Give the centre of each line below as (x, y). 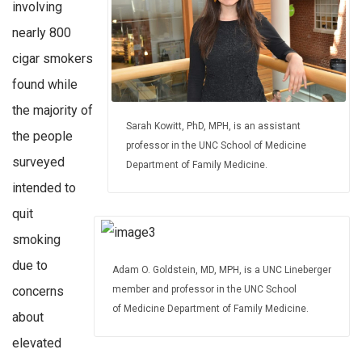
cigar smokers (53, 59)
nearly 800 (42, 33)
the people (42, 137)
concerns (38, 292)
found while (45, 85)
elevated (37, 343)
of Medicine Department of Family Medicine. (210, 309)
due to (30, 266)
